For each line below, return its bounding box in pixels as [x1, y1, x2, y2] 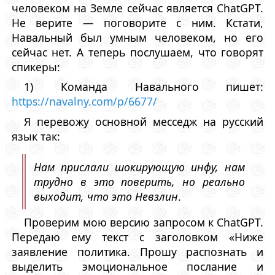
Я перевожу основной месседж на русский [24, 114, 264, 129]
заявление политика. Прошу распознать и [11, 244, 264, 259]
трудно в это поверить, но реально [34, 174, 245, 189]
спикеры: [11, 60, 60, 75]
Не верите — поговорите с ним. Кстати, [11, 15, 264, 31]
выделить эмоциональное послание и [11, 258, 264, 274]
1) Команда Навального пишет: [24, 79, 264, 95]
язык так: [11, 128, 60, 144]
